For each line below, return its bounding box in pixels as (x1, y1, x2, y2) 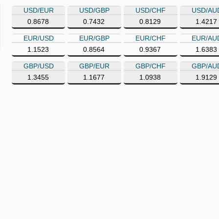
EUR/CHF (135, 34, 166, 42)
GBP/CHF (135, 62, 166, 70)
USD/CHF (135, 6, 166, 14)
